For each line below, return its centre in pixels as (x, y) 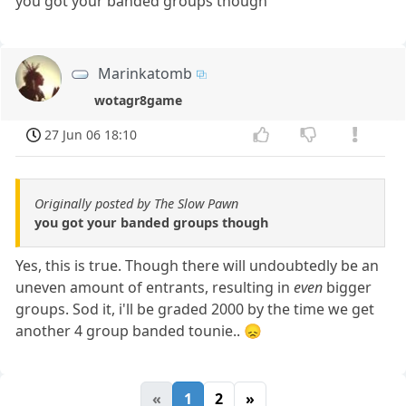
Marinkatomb (145, 73)
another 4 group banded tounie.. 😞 (139, 331)
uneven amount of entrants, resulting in (155, 288)
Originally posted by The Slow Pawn (136, 204)
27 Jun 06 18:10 (91, 134)
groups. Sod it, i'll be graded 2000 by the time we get (195, 309)
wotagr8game (139, 100)
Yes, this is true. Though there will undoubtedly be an (198, 266)
